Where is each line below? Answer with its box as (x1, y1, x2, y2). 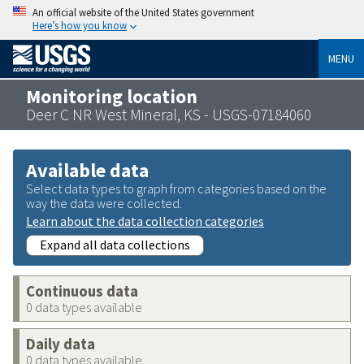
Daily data (26, 334, 95, 353)
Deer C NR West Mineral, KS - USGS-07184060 (26, 104, 311, 124)
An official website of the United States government (32, 6, 254, 19)
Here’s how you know (32, 19, 127, 32)
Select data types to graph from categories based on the (26, 180, 327, 197)
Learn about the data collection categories (26, 212, 264, 229)
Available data (26, 157, 149, 183)
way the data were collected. (26, 194, 182, 211)
